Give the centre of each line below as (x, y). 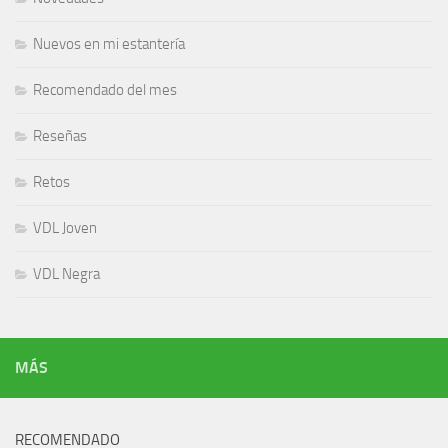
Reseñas (60, 136)
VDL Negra (66, 274)
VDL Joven (65, 228)
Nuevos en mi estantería (109, 44)
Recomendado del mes (105, 90)
